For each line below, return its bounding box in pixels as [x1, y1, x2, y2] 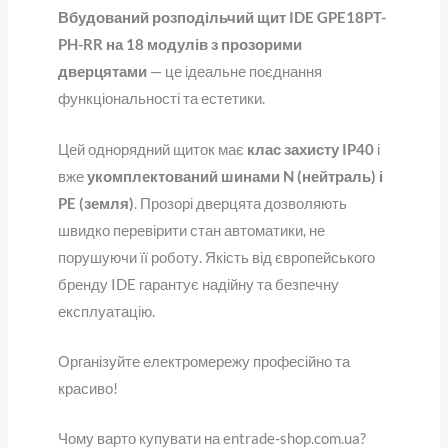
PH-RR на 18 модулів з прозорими [57, 36, 302, 54]
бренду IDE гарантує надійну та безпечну [57, 275, 339, 293]
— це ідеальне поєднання [146, 63, 322, 81]
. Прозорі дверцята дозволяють [133, 194, 347, 212]
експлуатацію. [57, 302, 155, 320]
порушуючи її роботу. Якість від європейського [57, 248, 375, 266]
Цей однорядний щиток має [57, 140, 247, 158]
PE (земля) [57, 194, 134, 212]
